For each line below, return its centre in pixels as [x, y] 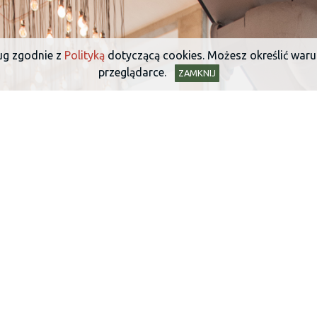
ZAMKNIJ [197, 73]
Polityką [84, 55]
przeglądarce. [136, 72]
